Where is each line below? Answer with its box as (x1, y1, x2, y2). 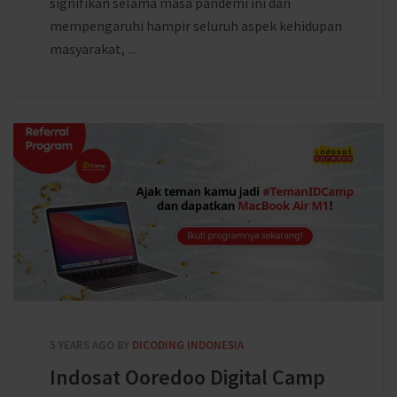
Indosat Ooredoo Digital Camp (50, 363, 325, 391)
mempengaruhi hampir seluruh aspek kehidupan (50, 17, 342, 35)
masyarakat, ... (50, 40, 136, 58)
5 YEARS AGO (50, 338, 114, 353)
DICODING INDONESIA (132, 338, 244, 353)
